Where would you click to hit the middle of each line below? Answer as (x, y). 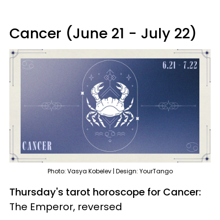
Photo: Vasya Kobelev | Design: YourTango (110, 171)
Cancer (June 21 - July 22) (103, 33)
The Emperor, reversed (66, 206)
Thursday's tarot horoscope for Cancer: (105, 192)
